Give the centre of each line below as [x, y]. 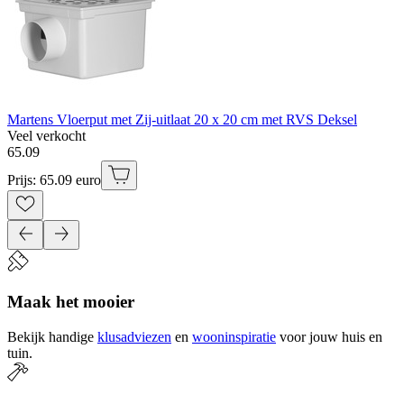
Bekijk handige [50, 336]
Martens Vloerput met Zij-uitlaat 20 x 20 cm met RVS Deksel [182, 120]
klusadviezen [134, 336]
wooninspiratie [234, 336]
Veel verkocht [46, 136]
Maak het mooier [71, 301]
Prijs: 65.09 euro [54, 180]
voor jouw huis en [331, 336]
